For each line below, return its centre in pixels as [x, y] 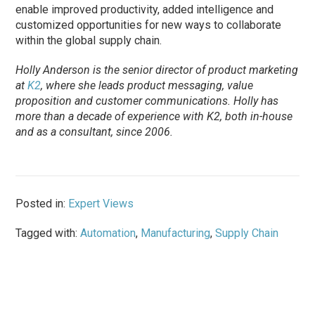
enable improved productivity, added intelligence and [145, 10]
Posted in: [42, 204]
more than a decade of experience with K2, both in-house [154, 117]
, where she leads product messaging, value [147, 86]
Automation [108, 233]
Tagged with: [48, 233]
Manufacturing [176, 233]
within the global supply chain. [89, 41]
